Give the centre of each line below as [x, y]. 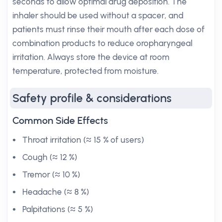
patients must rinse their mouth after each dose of [109, 29]
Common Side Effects [60, 120]
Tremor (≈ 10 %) [51, 174]
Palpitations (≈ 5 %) [58, 209]
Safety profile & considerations [92, 98]
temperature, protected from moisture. [85, 71]
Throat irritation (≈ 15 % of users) [83, 140]
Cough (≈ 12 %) [50, 157]
